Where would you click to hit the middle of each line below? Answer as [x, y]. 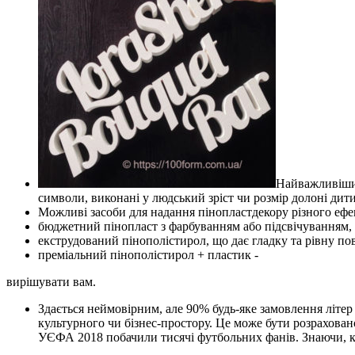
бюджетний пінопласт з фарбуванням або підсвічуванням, [195, 227]
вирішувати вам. [51, 282]
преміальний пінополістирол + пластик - [148, 255]
